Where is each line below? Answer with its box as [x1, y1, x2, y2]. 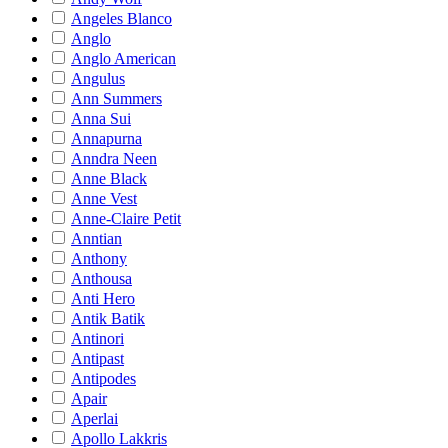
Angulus [71, 70, 125, 87]
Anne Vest [71, 190, 137, 207]
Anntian [71, 230, 122, 247]
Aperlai [71, 410, 118, 427]
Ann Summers [71, 90, 162, 107]
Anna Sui [71, 110, 131, 127]
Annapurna [71, 130, 142, 147]
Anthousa [71, 270, 132, 287]
